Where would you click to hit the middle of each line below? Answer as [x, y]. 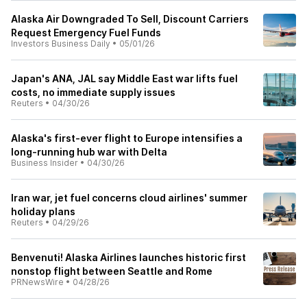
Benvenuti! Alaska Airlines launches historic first [128, 257]
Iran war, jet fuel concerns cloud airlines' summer [129, 198]
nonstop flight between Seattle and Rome [112, 271]
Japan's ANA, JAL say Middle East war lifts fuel [124, 78]
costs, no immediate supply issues [93, 92]
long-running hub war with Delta [89, 152]
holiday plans [43, 211]
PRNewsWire [37, 282]
